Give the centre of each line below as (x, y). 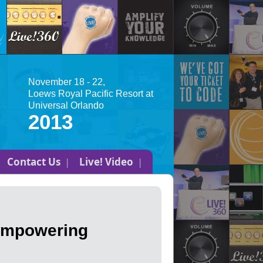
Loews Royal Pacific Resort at (91, 94)
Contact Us (33, 162)
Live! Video (106, 162)
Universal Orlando (66, 105)
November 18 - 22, (67, 82)
